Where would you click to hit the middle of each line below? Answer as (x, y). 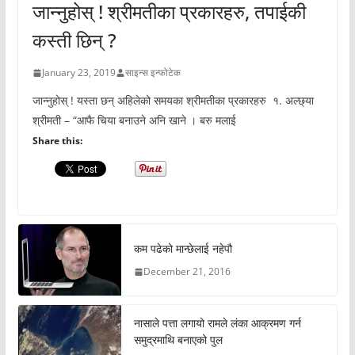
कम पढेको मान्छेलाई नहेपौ (183, 249)
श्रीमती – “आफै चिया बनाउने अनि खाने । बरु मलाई (134, 120)
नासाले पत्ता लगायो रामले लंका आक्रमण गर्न (217, 323)
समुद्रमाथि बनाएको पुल (178, 340)
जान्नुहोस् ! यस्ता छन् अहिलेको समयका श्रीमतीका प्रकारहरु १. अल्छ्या (173, 101)
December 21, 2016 (187, 272)
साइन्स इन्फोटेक (153, 73)
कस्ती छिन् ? (74, 40)
